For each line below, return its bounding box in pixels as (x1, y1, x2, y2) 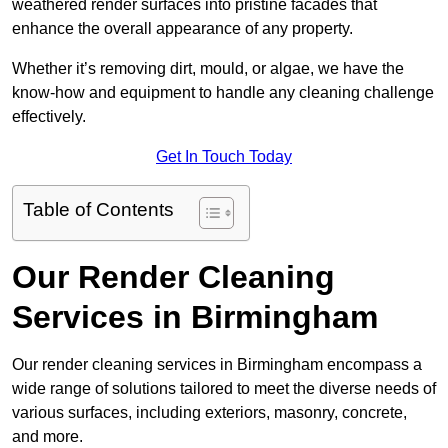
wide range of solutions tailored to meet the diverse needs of (12, 380, 436, 398)
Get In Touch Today (156, 148, 292, 166)
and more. (12, 428, 87, 446)
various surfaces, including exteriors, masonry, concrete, (12, 404, 407, 422)
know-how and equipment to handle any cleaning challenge (12, 84, 434, 102)
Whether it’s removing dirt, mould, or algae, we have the (12, 60, 404, 78)
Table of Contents (23, 199, 174, 221)
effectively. (12, 108, 86, 126)
